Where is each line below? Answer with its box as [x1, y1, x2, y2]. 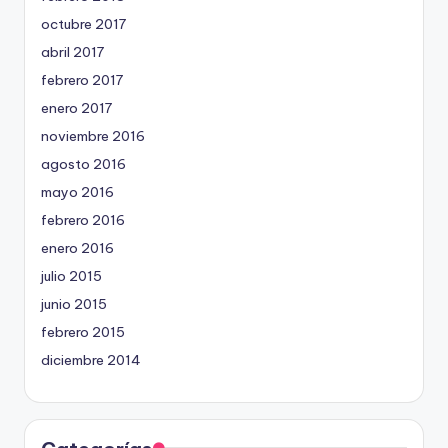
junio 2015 [41, 294, 107, 313]
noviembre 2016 [41, 126, 145, 145]
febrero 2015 [41, 322, 125, 341]
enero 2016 [41, 238, 114, 257]
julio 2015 [41, 266, 102, 285]
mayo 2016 [41, 182, 114, 201]
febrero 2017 [41, 70, 123, 89]
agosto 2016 [41, 154, 126, 173]
